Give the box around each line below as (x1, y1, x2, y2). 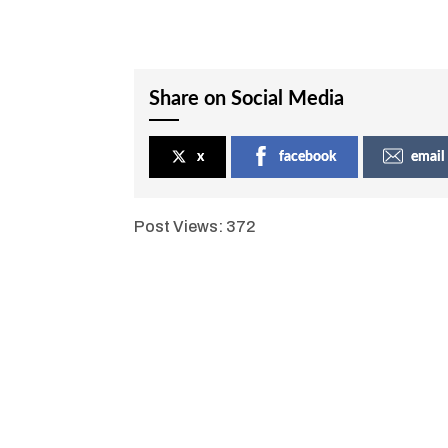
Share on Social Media (149, 88, 345, 109)
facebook (279, 149, 337, 164)
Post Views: (134, 217, 224, 235)
